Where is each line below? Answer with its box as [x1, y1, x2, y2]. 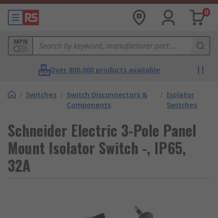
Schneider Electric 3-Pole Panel [8, 119, 196, 141]
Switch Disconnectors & [67, 90, 147, 99]
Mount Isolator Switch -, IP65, [8, 137, 186, 159]
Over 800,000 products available [50, 65, 160, 74]
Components [67, 100, 111, 109]
